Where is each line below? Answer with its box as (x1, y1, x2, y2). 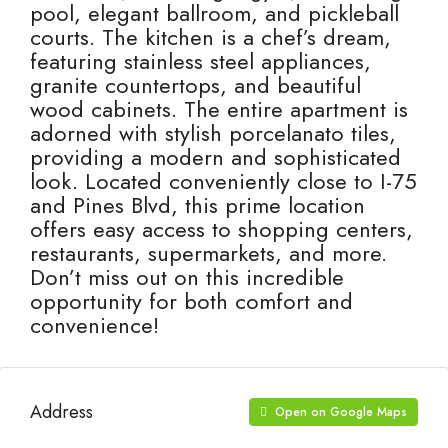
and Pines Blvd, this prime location (30, 189, 365, 221)
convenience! (30, 309, 159, 341)
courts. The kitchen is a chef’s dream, (30, 21, 391, 53)
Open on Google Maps (271, 403, 407, 421)
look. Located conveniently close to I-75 (30, 165, 417, 197)
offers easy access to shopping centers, (30, 213, 413, 245)
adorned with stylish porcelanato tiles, (30, 117, 396, 149)
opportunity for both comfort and (30, 285, 353, 317)
